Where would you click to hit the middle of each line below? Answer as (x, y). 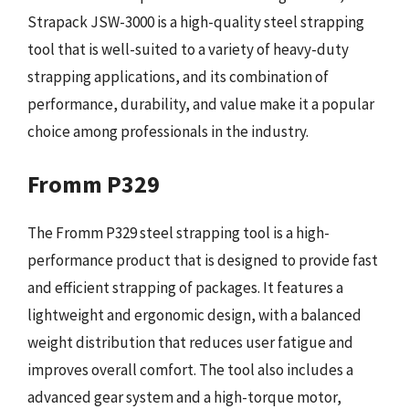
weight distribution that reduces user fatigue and (190, 342)
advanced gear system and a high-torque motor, (184, 397)
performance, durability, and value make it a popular (201, 104)
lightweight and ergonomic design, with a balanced (194, 315)
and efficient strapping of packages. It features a (185, 288)
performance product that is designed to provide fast (203, 260)
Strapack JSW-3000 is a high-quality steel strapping (196, 21)
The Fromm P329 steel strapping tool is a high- (178, 233)
